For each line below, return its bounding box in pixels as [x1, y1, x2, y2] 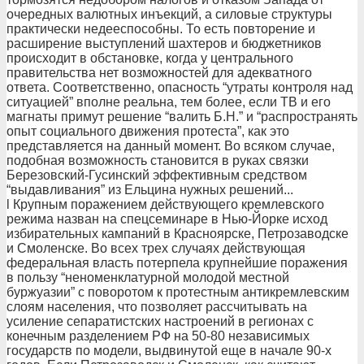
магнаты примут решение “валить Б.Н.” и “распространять [6, 110, 357, 123]
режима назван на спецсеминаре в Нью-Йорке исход [6, 212, 327, 226]
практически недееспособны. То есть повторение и [6, 22, 315, 36]
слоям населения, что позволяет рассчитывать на [6, 300, 307, 314]
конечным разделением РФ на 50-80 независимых [6, 329, 310, 343]
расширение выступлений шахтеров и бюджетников [6, 37, 322, 50]
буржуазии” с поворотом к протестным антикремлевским [6, 285, 349, 299]
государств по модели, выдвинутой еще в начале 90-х [6, 344, 331, 357]
